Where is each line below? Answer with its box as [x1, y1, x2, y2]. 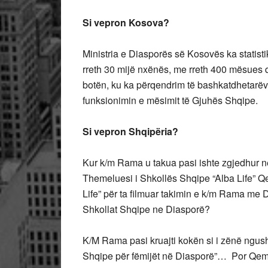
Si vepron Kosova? [83, 16, 169, 29]
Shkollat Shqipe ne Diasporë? [83, 202, 210, 216]
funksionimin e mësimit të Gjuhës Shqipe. [83, 93, 258, 107]
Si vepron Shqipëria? [83, 124, 178, 138]
